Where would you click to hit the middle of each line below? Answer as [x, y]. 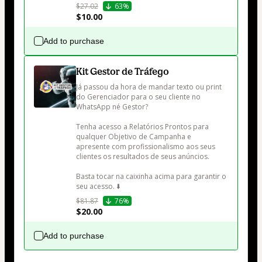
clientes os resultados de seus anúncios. [143, 157]
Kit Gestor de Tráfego [123, 72]
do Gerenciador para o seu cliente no [139, 97]
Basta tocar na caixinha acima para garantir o [152, 177]
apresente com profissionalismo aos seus [146, 147]
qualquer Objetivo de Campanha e [135, 137]
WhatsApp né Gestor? [112, 107]
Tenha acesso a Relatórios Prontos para [143, 127]
